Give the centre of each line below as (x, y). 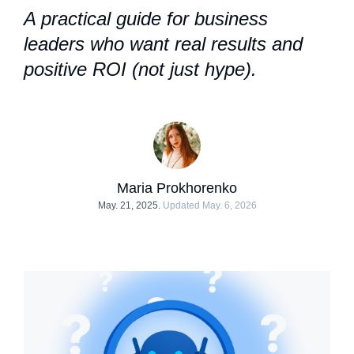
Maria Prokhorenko (177, 188)
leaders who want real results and (163, 44)
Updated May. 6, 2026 (209, 205)
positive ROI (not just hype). (140, 69)
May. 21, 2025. (129, 205)
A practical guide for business (146, 19)
